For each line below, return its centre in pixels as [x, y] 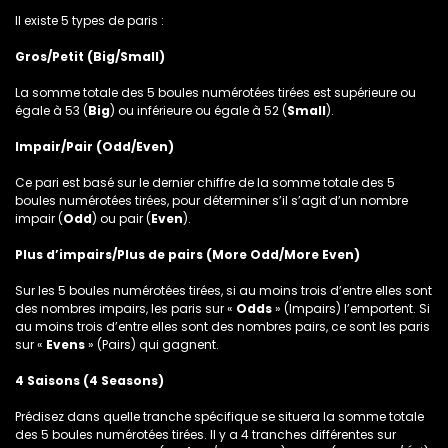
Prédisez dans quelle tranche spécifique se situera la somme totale [219, 416]
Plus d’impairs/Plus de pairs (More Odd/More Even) [187, 254]
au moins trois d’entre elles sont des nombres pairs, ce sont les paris [222, 326]
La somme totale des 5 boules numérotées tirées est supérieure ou [215, 92]
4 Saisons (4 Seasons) [89, 380]
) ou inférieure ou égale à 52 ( [198, 110]
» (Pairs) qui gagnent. [152, 344]
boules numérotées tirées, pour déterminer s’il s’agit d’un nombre [211, 200]
